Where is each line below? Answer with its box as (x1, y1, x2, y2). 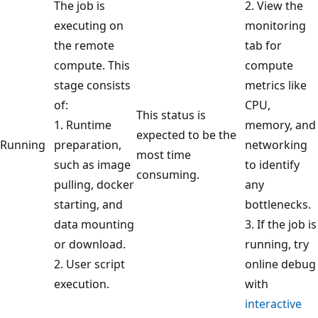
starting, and (54, 196, 123, 212)
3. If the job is (245, 216, 317, 232)
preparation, (54, 136, 121, 153)
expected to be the (136, 126, 236, 143)
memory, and (245, 116, 316, 133)
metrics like (245, 77, 307, 93)
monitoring (245, 17, 306, 33)
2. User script (54, 256, 125, 272)
